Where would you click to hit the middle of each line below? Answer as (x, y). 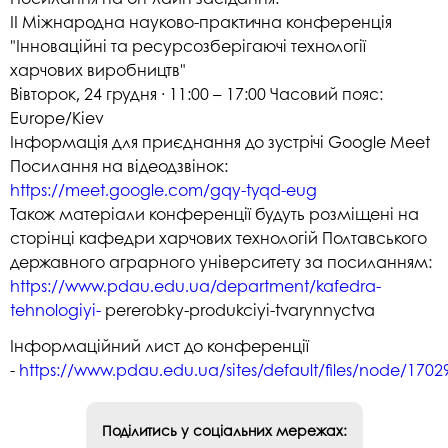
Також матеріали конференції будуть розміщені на (214, 213)
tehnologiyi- (55, 309)
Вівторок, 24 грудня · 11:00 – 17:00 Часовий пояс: (196, 93)
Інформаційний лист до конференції (159, 346)
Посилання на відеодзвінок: (119, 165)
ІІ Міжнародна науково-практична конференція (201, 21)
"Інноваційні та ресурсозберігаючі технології (188, 45)
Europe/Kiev (57, 117)
